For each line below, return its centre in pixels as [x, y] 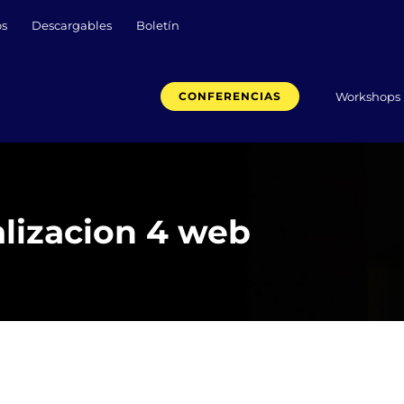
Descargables [72, 25]
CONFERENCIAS [230, 96]
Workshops [368, 96]
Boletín [158, 25]
